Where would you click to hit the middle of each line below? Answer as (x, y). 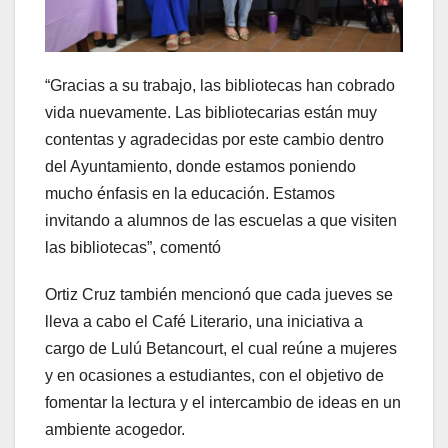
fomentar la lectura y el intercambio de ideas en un (223, 402)
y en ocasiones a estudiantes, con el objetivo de (214, 375)
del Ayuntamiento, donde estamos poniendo (200, 166)
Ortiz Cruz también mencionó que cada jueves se (219, 294)
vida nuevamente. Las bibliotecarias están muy (211, 112)
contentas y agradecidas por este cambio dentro (214, 139)
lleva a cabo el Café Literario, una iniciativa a (204, 321)
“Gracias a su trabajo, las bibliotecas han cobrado (220, 85)
